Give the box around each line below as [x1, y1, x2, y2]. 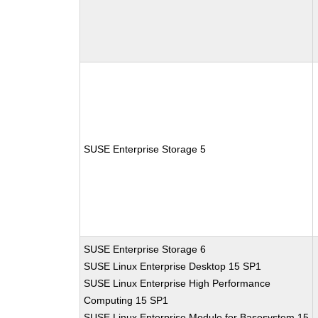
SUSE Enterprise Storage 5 [84, 143, 207, 155]
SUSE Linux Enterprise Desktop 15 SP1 [84, 261, 262, 272]
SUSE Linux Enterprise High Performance [84, 278, 271, 289]
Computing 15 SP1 [84, 295, 169, 306]
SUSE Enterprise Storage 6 [84, 243, 207, 255]
